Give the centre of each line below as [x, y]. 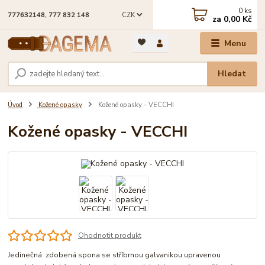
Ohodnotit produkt [109, 235]
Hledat [232, 74]
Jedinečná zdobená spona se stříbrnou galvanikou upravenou [114, 255]
